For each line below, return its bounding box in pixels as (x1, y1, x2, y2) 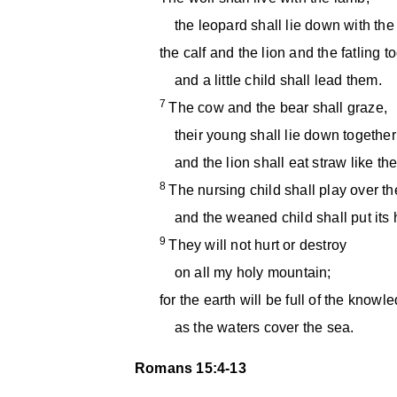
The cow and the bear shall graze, (168, 100, 388, 115)
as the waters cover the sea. (160, 320, 354, 335)
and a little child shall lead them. (160, 73, 382, 88)
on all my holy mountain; (160, 265, 331, 280)
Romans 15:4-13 (135, 361, 246, 376)
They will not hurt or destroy (168, 237, 347, 253)
